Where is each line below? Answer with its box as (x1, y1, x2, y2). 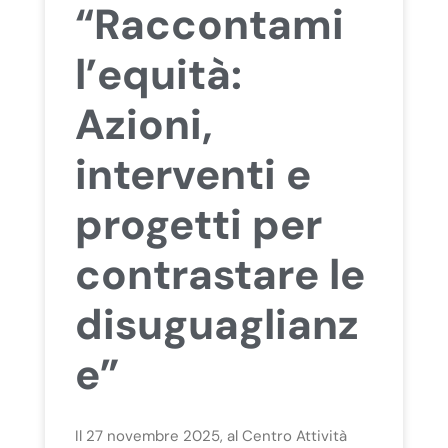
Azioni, (74, 97, 213, 153)
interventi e (74, 147, 311, 203)
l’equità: (74, 47, 242, 103)
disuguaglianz (74, 297, 359, 353)
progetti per (74, 197, 322, 253)
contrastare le (74, 247, 365, 303)
